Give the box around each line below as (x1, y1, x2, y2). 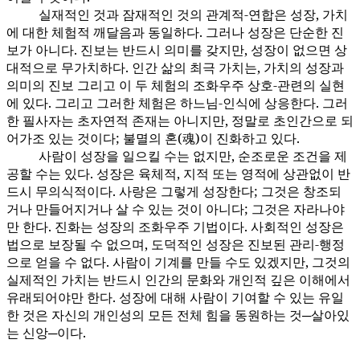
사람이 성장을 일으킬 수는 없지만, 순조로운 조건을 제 (39, 147, 347, 166)
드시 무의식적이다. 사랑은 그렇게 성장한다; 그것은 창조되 (6, 182, 342, 201)
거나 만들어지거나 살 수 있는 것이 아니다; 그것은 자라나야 (6, 200, 345, 219)
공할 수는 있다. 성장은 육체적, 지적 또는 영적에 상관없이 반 (6, 165, 350, 183)
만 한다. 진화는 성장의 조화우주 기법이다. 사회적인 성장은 (6, 218, 344, 236)
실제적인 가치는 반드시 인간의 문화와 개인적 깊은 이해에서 (6, 271, 350, 289)
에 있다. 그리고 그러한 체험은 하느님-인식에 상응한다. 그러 (6, 94, 348, 112)
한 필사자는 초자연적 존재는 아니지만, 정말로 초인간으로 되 (6, 112, 354, 130)
